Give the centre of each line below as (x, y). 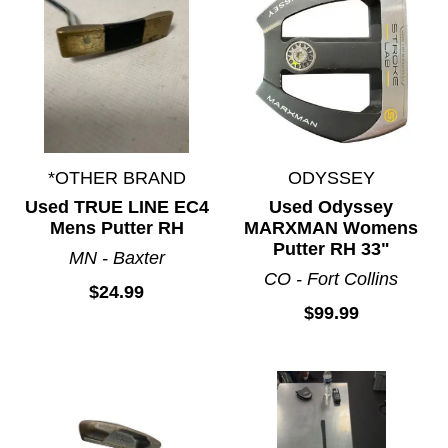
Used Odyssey (331, 207)
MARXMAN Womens (331, 228)
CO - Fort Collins (331, 279)
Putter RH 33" (331, 249)
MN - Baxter (116, 258)
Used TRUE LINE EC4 (116, 207)
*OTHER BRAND (116, 178)
